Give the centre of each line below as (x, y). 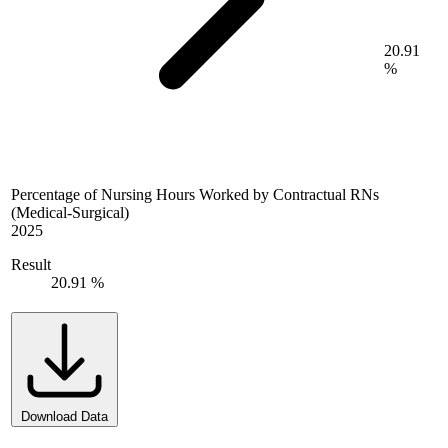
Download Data (64, 416)
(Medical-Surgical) (70, 212)
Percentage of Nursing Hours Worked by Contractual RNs (195, 194)
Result (31, 264)
